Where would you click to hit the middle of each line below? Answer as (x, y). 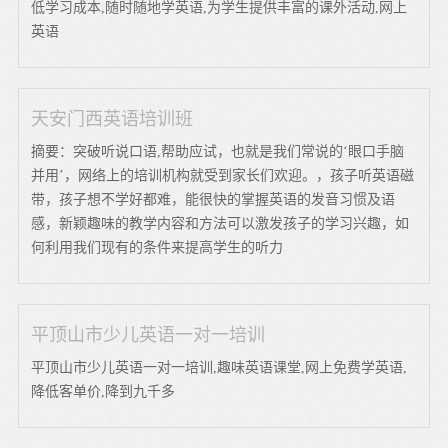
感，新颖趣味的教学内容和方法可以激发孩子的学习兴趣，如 (220, 223)
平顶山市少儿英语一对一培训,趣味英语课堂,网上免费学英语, (219, 367)
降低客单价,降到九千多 (103, 391)
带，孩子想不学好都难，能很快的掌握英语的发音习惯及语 (213, 199)
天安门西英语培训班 (112, 118)
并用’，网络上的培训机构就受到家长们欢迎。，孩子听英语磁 (223, 175)
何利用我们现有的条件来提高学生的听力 (157, 247)
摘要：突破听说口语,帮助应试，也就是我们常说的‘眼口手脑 (218, 151)
